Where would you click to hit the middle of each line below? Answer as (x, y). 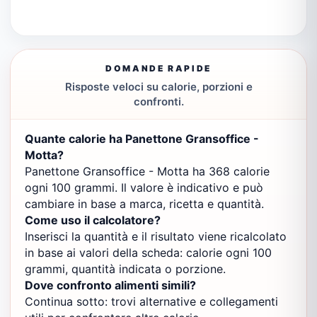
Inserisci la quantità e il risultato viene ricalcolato (156, 236)
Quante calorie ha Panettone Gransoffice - (142, 139)
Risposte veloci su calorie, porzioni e (158, 87)
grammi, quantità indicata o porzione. (125, 269)
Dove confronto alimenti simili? (110, 285)
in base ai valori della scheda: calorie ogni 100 (148, 253)
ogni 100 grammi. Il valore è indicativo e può (144, 188)
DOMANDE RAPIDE (158, 68)
